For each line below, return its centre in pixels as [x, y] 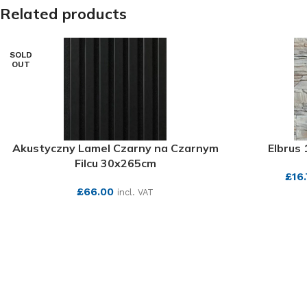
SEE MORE [115, 213]
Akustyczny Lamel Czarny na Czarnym [115, 148]
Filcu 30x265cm [115, 163]
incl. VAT [135, 192]
